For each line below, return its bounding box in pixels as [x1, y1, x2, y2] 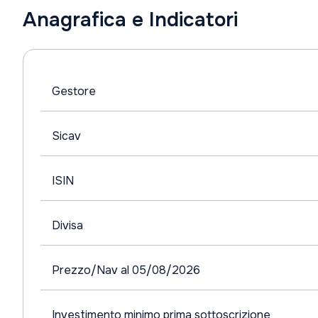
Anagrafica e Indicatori [23, 7, 238, 33]
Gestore [52, 84, 96, 99]
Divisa [52, 218, 83, 233]
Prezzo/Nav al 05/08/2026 [52, 263, 200, 278]
